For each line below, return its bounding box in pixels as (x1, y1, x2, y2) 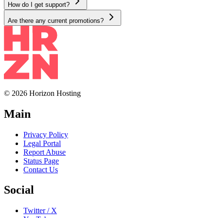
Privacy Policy (23, 130, 68, 139)
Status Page (23, 156, 59, 165)
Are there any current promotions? (8, 17, 104, 24)
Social (4, 183, 34, 197)
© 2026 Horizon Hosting (4, 89, 81, 97)
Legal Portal (23, 139, 61, 147)
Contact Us (23, 165, 58, 174)
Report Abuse (23, 147, 66, 156)
